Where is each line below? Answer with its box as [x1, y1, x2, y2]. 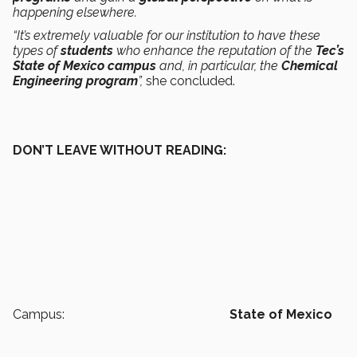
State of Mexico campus [13, 57, 156, 73]
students [61, 42, 113, 58]
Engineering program [13, 73, 138, 88]
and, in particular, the [156, 57, 281, 73]
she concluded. [143, 73, 235, 88]
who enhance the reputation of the [113, 42, 316, 58]
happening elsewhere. [13, 4, 137, 20]
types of [13, 42, 61, 58]
